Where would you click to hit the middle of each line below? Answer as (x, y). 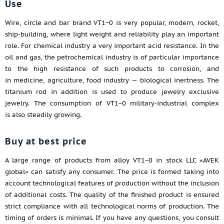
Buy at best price (46, 141)
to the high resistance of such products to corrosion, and (112, 69)
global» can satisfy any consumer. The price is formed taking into (112, 172)
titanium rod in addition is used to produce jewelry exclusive (112, 92)
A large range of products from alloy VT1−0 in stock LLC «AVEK (112, 160)
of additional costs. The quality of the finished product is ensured (112, 195)
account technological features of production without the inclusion (112, 183)
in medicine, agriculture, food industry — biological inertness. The (112, 80)
